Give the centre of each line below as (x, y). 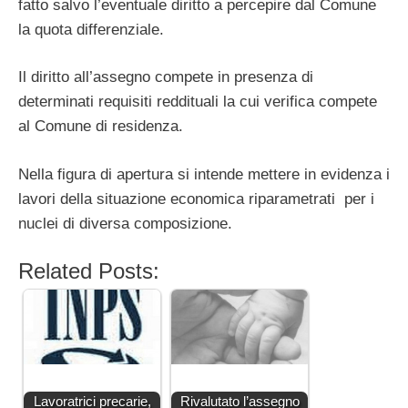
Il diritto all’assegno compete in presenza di (166, 77)
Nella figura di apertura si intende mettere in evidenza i (204, 174)
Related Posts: (89, 271)
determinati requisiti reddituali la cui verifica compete (198, 102)
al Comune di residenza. (101, 127)
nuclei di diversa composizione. (125, 223)
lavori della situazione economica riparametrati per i (196, 199)
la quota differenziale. (91, 29)
